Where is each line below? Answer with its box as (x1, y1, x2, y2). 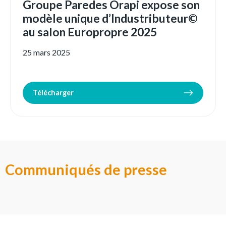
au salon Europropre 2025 (23, 25, 157, 39)
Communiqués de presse (5, 161, 167, 179)
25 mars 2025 (23, 47, 70, 58)
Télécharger (33, 88, 74, 97)
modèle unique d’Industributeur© (23, 11, 198, 26)
